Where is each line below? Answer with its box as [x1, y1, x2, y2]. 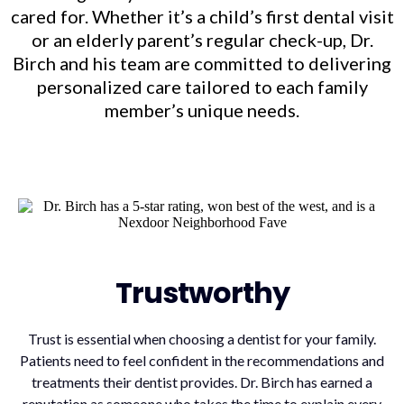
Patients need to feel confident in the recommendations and [20, 351, 384, 369]
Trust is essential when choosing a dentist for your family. [28, 329, 376, 347]
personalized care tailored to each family [36, 75, 368, 97]
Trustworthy [115, 271, 289, 313]
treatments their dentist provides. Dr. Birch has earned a [32, 372, 372, 390]
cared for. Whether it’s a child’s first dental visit [10, 5, 394, 27]
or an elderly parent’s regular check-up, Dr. [31, 28, 373, 50]
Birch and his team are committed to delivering [13, 51, 391, 74]
